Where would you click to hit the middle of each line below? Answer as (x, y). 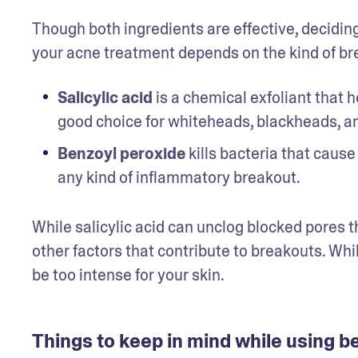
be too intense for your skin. (129, 275)
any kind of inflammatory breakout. (181, 177)
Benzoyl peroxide (121, 153)
